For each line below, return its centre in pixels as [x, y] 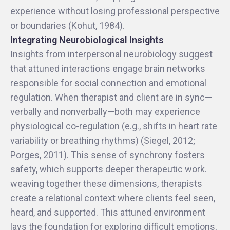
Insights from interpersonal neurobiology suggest [111, 54]
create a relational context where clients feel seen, [113, 198]
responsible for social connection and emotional [108, 83]
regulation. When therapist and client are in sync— [111, 97]
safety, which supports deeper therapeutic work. [109, 169]
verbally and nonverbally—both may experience [105, 112]
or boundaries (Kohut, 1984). [68, 25]
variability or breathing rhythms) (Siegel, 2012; [103, 140]
